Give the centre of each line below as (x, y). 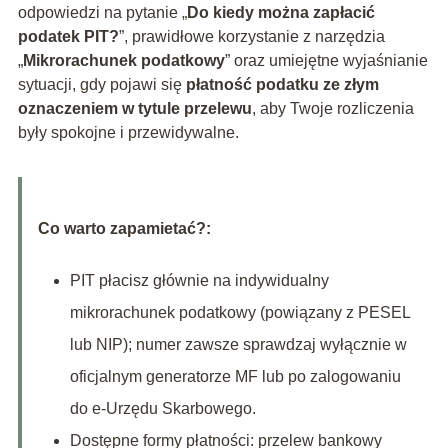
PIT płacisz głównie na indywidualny (199, 281)
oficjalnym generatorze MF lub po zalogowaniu (235, 377)
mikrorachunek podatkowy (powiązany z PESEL (239, 313)
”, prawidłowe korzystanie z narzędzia (251, 37)
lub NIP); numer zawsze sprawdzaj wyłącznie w (238, 345)
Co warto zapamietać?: (124, 229)
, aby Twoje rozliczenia (332, 109)
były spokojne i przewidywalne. (128, 133)
